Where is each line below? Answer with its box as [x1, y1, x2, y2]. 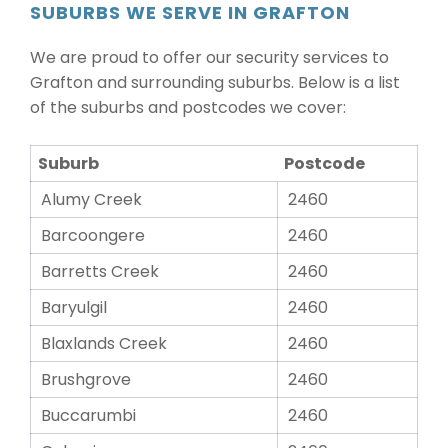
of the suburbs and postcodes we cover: [30, 96, 346, 119]
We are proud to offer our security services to [30, 46, 389, 69]
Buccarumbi [41, 404, 136, 427]
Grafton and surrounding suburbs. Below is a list [30, 71, 400, 94]
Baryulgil [41, 296, 107, 319]
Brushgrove [41, 368, 131, 391]
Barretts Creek [41, 260, 159, 283]
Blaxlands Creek [41, 332, 167, 355]
